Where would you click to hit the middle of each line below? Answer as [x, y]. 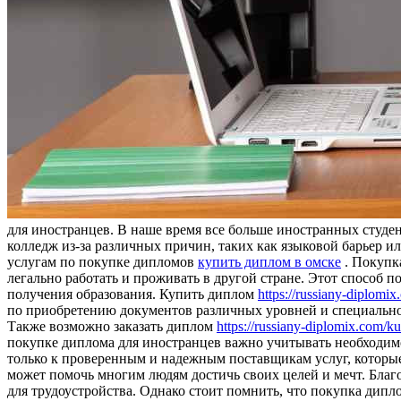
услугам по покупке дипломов [102, 261]
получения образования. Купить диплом [132, 294]
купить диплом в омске [269, 261]
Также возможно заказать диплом [112, 326]
